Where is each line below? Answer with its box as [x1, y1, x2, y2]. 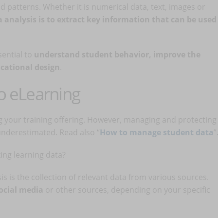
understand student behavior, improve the [34, 49, 200, 60]
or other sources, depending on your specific [43, 184, 210, 195]
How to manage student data [100, 127, 214, 138]
